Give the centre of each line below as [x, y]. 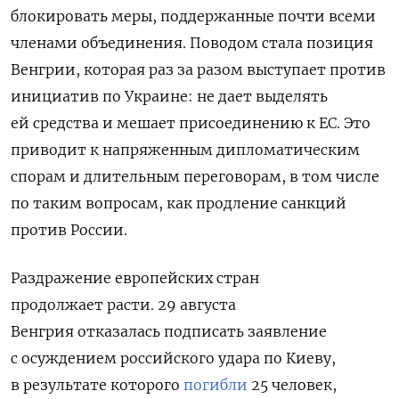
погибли [216, 384]
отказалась [119, 331]
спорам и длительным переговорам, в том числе [195, 176]
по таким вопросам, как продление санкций [179, 203]
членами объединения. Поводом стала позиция [192, 42]
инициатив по [66, 96]
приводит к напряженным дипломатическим [185, 149]
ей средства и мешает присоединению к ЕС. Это [191, 122]
